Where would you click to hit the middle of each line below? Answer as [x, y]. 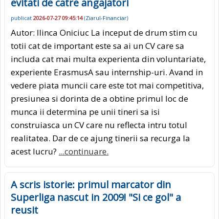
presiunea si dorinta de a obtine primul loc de [99, 98]
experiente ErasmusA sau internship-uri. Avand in [107, 72]
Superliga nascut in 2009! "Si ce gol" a [96, 197]
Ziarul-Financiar [106, 18]
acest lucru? [35, 151]
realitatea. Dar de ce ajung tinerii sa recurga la [100, 138]
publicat [22, 18]
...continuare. [84, 151]
